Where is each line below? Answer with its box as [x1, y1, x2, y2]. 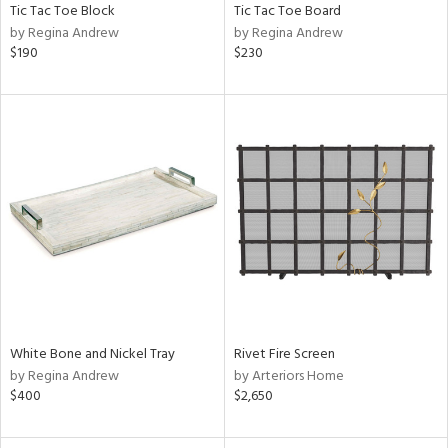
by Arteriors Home [233, 364, 344, 388]
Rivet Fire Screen [233, 342, 335, 366]
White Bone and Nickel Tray [10, 342, 175, 366]
